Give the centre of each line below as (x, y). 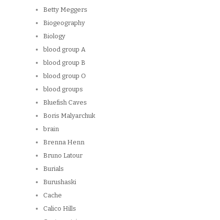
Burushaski (60, 182)
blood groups (63, 89)
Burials (54, 169)
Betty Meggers (65, 10)
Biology (54, 36)
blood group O (65, 76)
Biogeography (64, 23)
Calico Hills (60, 209)
